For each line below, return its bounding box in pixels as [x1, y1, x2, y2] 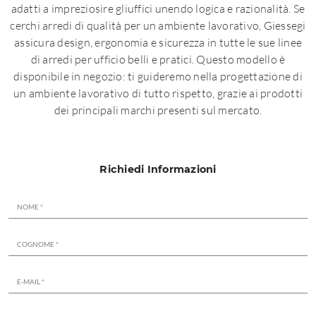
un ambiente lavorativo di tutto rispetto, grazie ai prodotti [13, 86, 303, 100]
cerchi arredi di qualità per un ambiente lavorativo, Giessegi [10, 18, 306, 32]
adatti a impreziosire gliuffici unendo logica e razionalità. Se [11, 1, 305, 16]
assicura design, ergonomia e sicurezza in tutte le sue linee [14, 35, 302, 49]
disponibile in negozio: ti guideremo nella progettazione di [13, 69, 303, 83]
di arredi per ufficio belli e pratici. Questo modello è [30, 52, 286, 66]
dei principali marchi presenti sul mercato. [54, 103, 262, 117]
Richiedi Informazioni [99, 163, 217, 176]
